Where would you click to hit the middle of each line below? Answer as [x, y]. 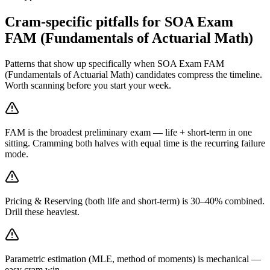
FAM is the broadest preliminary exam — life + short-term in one [128, 133]
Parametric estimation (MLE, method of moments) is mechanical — [133, 259]
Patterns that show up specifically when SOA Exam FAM [115, 64]
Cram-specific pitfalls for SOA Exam [119, 22]
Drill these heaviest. [42, 212]
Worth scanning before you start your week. [88, 86]
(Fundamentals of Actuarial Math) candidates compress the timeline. [133, 75]
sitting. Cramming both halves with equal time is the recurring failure [135, 143]
